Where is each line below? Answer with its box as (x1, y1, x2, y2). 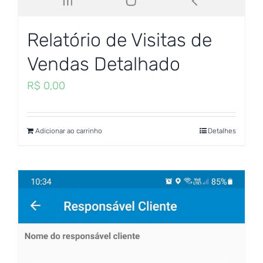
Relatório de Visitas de (27, 29, 212, 52)
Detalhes (208, 127, 236, 136)
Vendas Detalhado (27, 53, 180, 76)
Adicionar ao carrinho (35, 127, 102, 136)
